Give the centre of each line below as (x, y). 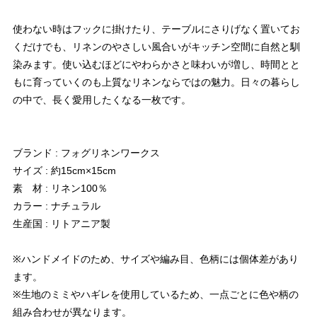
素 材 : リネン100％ (60, 189)
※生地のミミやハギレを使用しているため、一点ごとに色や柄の (156, 295)
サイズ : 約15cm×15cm (64, 171)
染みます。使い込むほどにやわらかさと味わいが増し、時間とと (156, 65)
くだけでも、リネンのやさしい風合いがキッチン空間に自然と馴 (156, 47)
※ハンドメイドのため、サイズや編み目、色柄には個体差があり (156, 259)
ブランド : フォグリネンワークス (86, 153)
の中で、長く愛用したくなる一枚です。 (102, 100)
